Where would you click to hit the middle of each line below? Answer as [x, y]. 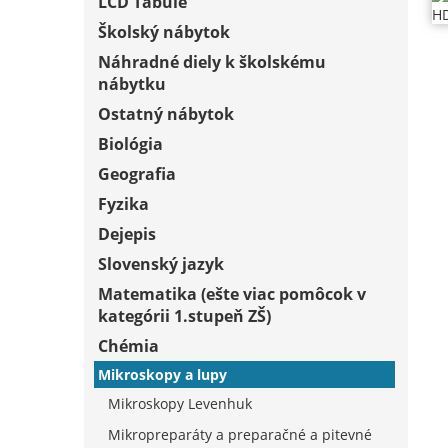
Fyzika [123, 203]
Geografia [137, 173]
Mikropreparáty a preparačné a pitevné [240, 434]
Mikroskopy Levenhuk [180, 403]
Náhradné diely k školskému [212, 61]
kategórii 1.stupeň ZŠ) [184, 315]
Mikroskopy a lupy [162, 374]
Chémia [128, 345]
